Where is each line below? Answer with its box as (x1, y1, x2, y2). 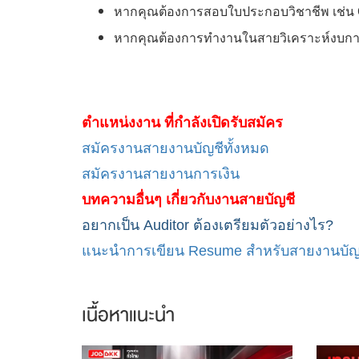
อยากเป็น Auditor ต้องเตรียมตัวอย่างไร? (82, 216, 333, 233)
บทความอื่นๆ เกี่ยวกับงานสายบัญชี (82, 191, 295, 208)
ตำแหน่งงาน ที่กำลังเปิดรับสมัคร (82, 114, 283, 131)
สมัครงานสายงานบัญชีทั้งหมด (82, 139, 269, 156)
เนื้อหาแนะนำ (82, 298, 175, 331)
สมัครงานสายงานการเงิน (82, 165, 240, 182)
